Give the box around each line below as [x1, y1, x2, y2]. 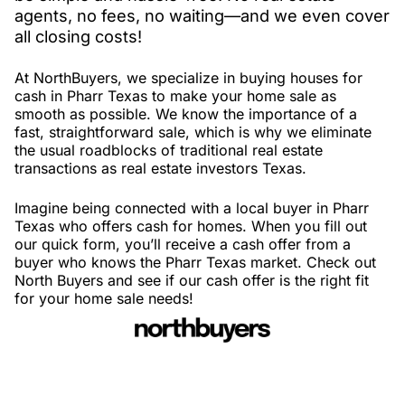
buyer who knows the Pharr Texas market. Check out [14, 253, 376, 272]
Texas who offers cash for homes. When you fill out [14, 217, 367, 236]
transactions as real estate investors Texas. [14, 159, 306, 178]
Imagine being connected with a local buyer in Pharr [14, 199, 369, 218]
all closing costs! [14, 26, 142, 47]
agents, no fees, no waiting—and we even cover [14, 5, 390, 26]
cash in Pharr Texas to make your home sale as [14, 87, 336, 106]
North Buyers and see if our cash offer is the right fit [14, 271, 369, 290]
